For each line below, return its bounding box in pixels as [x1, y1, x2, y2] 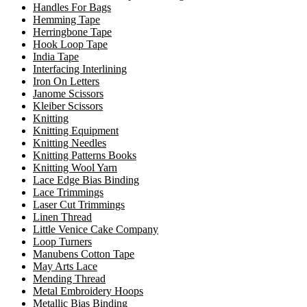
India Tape [33, 51, 79, 63]
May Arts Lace [33, 260, 97, 273]
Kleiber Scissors [33, 100, 103, 112]
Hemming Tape [33, 14, 100, 26]
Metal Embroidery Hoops [33, 285, 143, 297]
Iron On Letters [33, 75, 99, 88]
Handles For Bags [33, 1, 111, 14]
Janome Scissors [33, 88, 103, 100]
